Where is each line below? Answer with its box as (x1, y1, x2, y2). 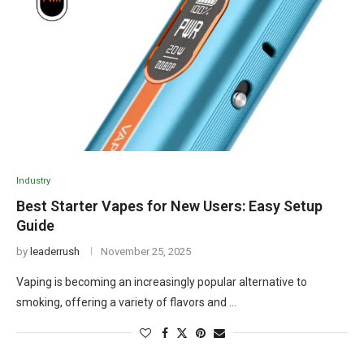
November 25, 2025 (101, 245, 191, 258)
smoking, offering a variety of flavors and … (16, 296, 236, 309)
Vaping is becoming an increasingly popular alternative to (16, 275, 307, 288)
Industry (16, 175, 50, 186)
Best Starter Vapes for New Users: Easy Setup (16, 197, 323, 214)
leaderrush (30, 245, 80, 258)
